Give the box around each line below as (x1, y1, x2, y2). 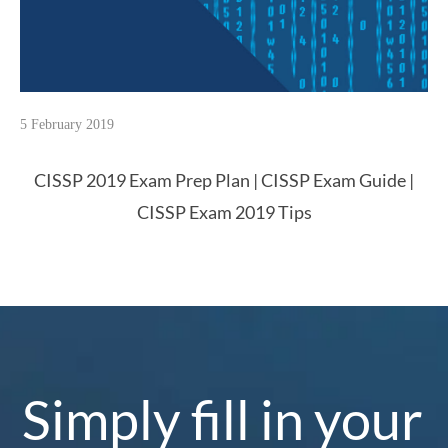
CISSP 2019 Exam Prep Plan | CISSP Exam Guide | (34, 170, 414, 192)
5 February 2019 (20, 117, 114, 133)
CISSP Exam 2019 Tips (136, 202, 312, 224)
